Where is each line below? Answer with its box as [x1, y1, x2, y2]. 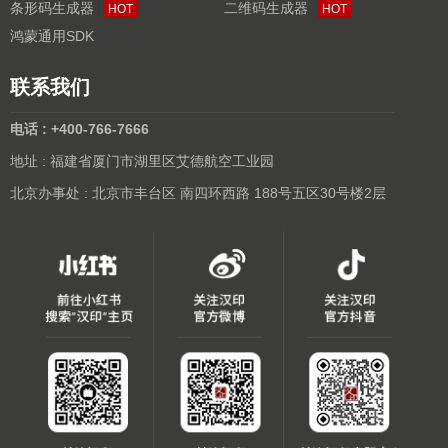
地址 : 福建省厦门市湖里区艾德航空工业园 [10, 153, 274, 170]
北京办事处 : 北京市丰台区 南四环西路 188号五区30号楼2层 [10, 185, 386, 202]
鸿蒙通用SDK [10, 28, 94, 45]
